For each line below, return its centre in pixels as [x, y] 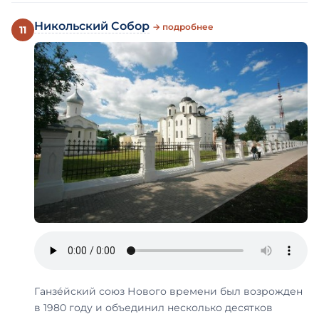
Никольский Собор [92, 26]
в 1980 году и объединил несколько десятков [153, 308]
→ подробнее [183, 27]
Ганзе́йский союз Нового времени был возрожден [168, 292]
